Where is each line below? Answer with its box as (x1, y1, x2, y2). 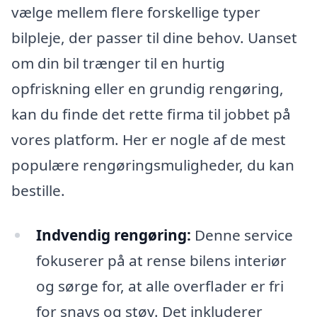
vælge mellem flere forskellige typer (11, 1, 260, 22)
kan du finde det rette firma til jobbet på (11, 103, 291, 124)
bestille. (11, 180, 65, 200)
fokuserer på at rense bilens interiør (35, 250, 287, 271)
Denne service (190, 225, 293, 246)
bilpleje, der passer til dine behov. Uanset (11, 27, 297, 47)
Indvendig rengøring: (35, 225, 191, 246)
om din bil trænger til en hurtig (11, 52, 225, 73)
